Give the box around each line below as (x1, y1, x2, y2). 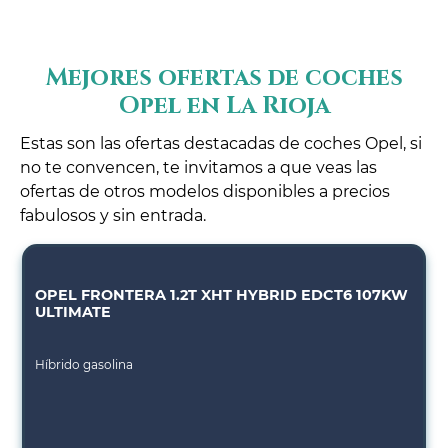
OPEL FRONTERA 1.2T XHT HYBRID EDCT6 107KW (35, 286, 409, 305)
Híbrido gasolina (35, 357, 134, 373)
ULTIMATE (35, 303, 112, 322)
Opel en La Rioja (118, 90, 330, 123)
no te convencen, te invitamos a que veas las (20, 158, 377, 178)
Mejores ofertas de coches (45, 62, 403, 95)
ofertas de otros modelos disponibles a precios (20, 182, 390, 202)
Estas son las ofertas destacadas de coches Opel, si (20, 134, 422, 154)
